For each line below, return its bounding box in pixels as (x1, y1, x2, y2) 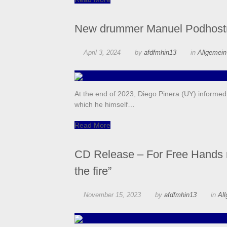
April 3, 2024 (84, 49, 121, 57)
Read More (74, 121, 110, 130)
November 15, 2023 (84, 191, 141, 199)
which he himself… (74, 100, 135, 109)
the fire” (74, 165, 111, 178)
